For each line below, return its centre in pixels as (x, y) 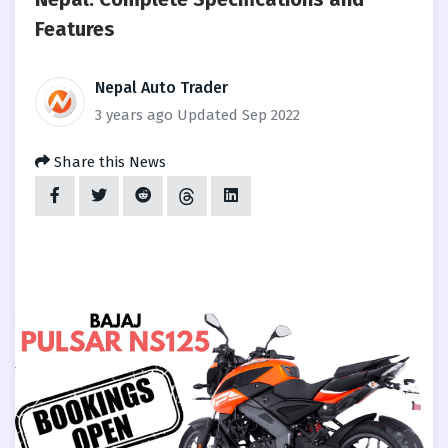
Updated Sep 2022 (238, 115)
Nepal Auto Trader (161, 88)
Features (75, 29)
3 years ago (134, 115)
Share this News (108, 162)
